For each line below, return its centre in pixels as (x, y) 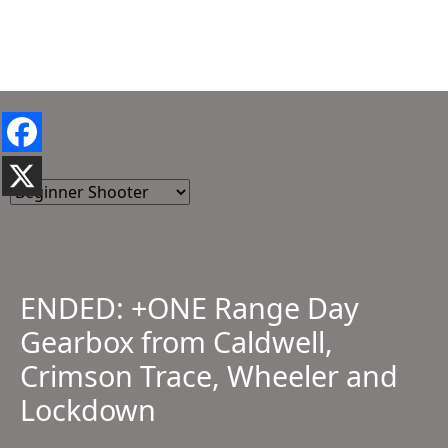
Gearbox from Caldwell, (176, 341)
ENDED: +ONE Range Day (189, 307)
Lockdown (88, 409)
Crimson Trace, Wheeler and (209, 375)
